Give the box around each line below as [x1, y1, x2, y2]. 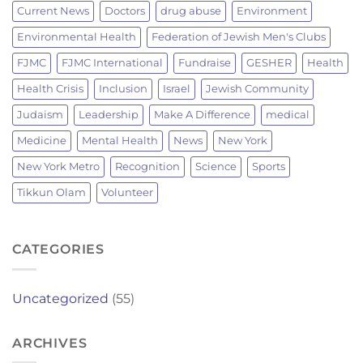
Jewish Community [206, 83, 309, 96]
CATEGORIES [12, 241, 105, 258]
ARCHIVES [12, 335, 88, 351]
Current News [17, 5, 89, 18]
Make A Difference [154, 109, 250, 122]
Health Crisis [17, 83, 83, 96]
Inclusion [99, 83, 147, 96]
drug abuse [160, 5, 221, 18]
